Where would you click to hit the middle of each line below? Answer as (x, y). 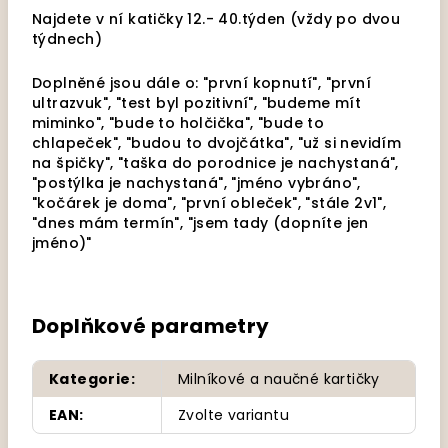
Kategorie (90, 379)
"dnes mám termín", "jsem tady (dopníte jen (200, 223)
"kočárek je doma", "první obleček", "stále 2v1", (209, 203)
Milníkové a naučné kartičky (279, 379)
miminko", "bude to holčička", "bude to (178, 123)
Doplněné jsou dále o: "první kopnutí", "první (201, 83)
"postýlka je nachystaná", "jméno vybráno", (196, 183)
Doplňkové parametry (151, 326)
